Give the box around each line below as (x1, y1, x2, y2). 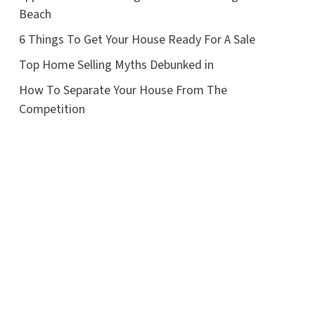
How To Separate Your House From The (18, 81, 227, 99)
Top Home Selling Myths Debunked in (18, 56, 214, 74)
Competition (18, 100, 85, 118)
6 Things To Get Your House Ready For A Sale (18, 30, 255, 49)
